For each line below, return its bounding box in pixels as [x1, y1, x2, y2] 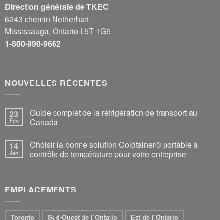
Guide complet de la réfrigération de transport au [30, 107, 197, 119]
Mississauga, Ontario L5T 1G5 [5, 25, 110, 37]
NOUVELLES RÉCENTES [5, 77, 108, 88]
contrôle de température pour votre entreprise [30, 148, 186, 160]
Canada [30, 116, 58, 128]
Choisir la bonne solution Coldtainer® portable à [30, 139, 198, 151]
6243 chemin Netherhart [5, 13, 89, 25]
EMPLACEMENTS [5, 184, 77, 195]
